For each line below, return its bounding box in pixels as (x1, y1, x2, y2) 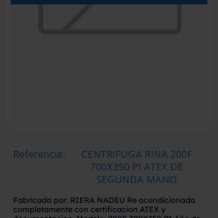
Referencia (13, 147, 63, 161)
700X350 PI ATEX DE (90, 160, 183, 173)
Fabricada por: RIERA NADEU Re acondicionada (13, 195, 195, 205)
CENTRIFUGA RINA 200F (81, 147, 192, 161)
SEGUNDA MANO (96, 173, 178, 186)
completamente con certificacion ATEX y (13, 204, 165, 214)
